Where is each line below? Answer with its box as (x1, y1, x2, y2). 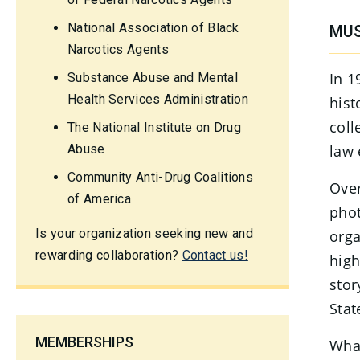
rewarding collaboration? (35, 247, 182, 263)
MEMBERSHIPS (35, 333, 133, 350)
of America (67, 191, 131, 207)
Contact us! (182, 247, 248, 263)
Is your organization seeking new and (35, 226, 253, 241)
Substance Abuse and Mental (67, 70, 238, 85)
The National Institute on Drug (67, 120, 242, 135)
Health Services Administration (67, 92, 249, 107)
